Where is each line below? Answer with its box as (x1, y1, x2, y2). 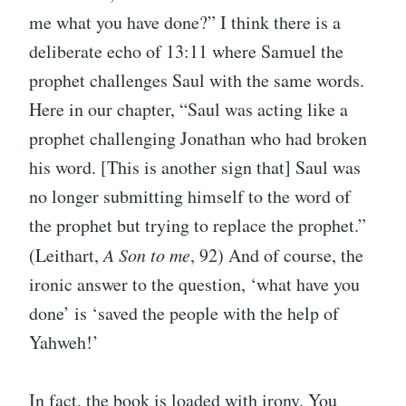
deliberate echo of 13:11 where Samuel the (29, 38, 343, 63)
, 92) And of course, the (190, 242, 363, 267)
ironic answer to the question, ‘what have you (29, 271, 360, 296)
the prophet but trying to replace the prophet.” (29, 212, 366, 237)
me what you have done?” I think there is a (29, 9, 341, 34)
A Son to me (103, 242, 190, 266)
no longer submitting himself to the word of (29, 183, 351, 208)
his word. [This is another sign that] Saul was (29, 154, 361, 179)
